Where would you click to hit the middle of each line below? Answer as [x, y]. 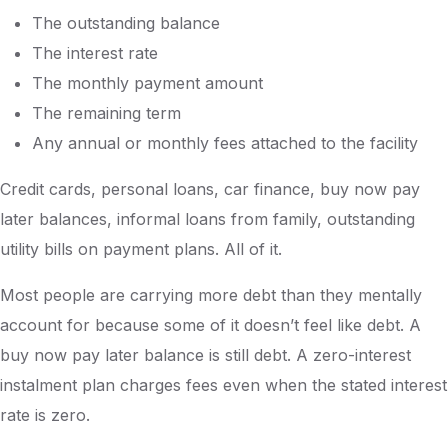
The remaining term [106, 113]
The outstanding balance [126, 23]
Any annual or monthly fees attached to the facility [225, 143]
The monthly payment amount [147, 83]
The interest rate [95, 53]
